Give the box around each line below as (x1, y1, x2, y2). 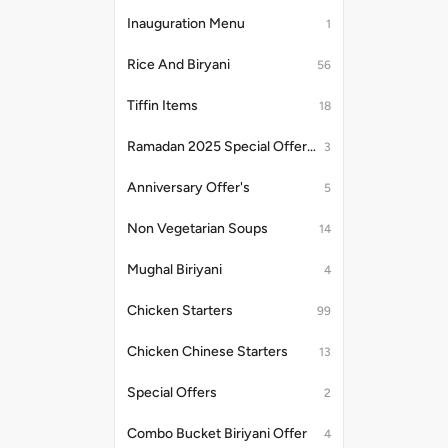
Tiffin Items (127, 97, 198, 114)
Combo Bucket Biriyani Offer (127, 425, 307, 442)
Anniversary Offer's (127, 179, 250, 196)
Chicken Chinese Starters (127, 343, 288, 360)
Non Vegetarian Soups (127, 220, 268, 237)
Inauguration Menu (127, 15, 245, 32)
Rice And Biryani (127, 56, 230, 73)
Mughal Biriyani (127, 261, 222, 278)
